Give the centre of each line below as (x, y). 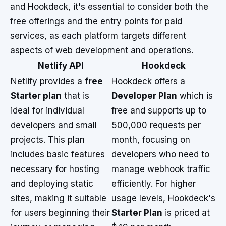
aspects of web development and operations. (102, 50)
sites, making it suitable (59, 198)
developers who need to (160, 154)
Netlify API (61, 66)
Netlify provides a (48, 81)
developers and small (54, 125)
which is (195, 96)
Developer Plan (144, 96)
